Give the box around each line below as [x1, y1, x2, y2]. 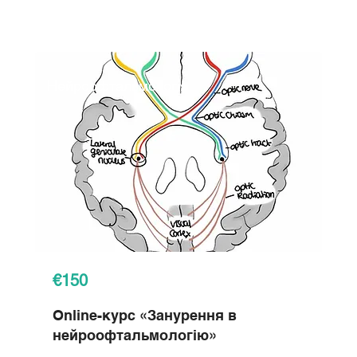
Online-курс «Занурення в [53, 307, 237, 324]
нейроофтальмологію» [53, 327, 217, 343]
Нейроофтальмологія [47, 77, 188, 94]
